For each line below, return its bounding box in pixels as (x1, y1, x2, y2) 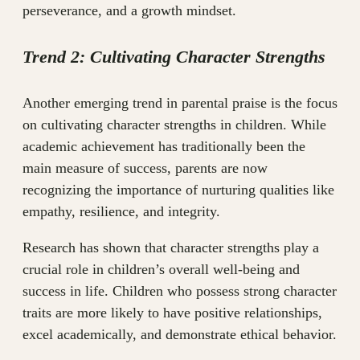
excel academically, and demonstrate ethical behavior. (22, 326, 337, 343)
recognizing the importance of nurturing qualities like (22, 182, 334, 198)
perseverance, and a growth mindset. (22, 2, 236, 18)
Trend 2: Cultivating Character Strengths (22, 47, 325, 67)
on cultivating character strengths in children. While (22, 117, 326, 133)
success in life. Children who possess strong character (22, 283, 337, 300)
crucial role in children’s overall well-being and (22, 261, 300, 278)
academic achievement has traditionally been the (22, 138, 305, 155)
